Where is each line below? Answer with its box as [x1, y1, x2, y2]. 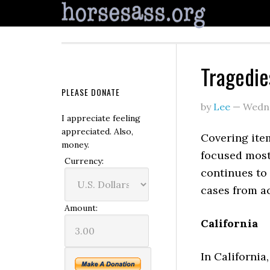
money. [61, 139, 89, 150]
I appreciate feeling [61, 113, 140, 124]
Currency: [64, 155, 104, 166]
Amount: [64, 202, 98, 213]
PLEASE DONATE [61, 86, 120, 98]
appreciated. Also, [61, 126, 133, 137]
